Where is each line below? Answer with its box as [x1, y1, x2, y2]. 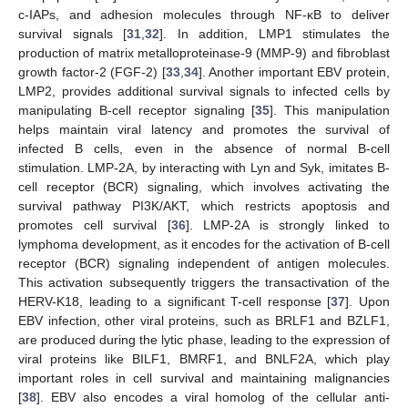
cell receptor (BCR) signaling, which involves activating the [18, 179, 390, 195]
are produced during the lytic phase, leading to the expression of [18, 332, 390, 348]
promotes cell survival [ [18, 218, 171, 233]
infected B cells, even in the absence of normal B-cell [18, 141, 390, 157]
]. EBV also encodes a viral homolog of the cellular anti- [36, 390, 390, 405]
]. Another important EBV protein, [198, 65, 391, 80]
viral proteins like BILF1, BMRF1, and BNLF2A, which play [18, 352, 390, 367]
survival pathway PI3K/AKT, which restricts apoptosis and [18, 199, 390, 214]
